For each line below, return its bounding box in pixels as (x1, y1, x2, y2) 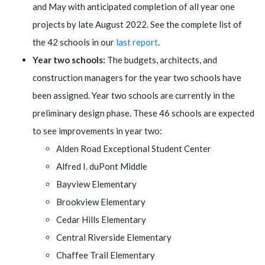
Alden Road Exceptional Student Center (56, 143, 211, 154)
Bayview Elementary (56, 178, 137, 189)
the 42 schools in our (33, 36, 116, 47)
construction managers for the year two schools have (33, 72, 241, 83)
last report (116, 36, 158, 47)
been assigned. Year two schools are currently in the (33, 89, 235, 101)
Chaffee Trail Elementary (56, 249, 155, 260)
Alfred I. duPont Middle (56, 160, 147, 172)
